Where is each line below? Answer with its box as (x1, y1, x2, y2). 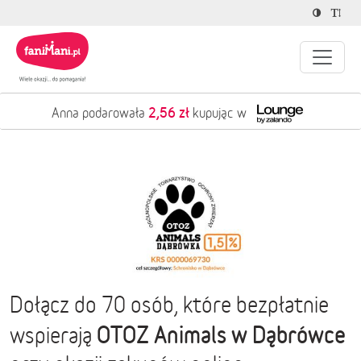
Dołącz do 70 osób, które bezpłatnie (10, 293, 329, 317)
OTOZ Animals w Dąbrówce (97, 322, 346, 347)
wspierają (10, 323, 97, 348)
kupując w (189, 105, 250, 121)
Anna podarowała (51, 105, 148, 121)
